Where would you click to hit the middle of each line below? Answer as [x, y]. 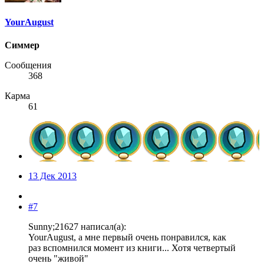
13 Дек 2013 [52, 176]
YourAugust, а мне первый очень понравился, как [127, 237]
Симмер [22, 45]
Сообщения [28, 65]
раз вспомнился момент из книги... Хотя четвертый [132, 248]
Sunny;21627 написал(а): [77, 227]
